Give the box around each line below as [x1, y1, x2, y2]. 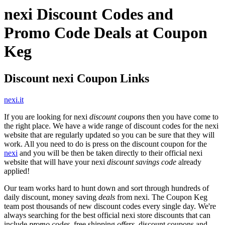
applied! [4, 166, 30, 175]
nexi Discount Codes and [4, 5, 173, 24]
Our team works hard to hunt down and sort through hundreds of [4, 183, 209, 192]
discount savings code [107, 157, 176, 166]
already [176, 157, 201, 166]
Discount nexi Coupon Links [4, 71, 149, 85]
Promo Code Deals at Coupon [4, 24, 207, 42]
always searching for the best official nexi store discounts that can [4, 210, 210, 219]
